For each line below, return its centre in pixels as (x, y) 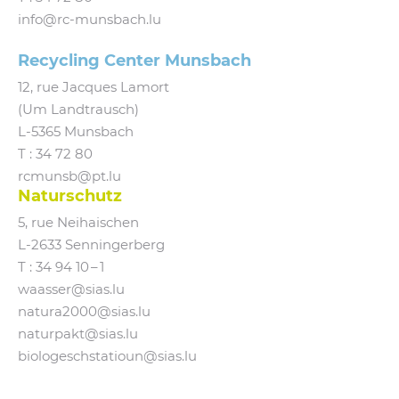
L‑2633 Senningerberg (91, 245)
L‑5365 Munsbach (76, 132)
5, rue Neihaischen (78, 223)
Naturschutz (70, 196)
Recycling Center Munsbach (134, 61)
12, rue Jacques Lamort (94, 88)
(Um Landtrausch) (78, 110)
